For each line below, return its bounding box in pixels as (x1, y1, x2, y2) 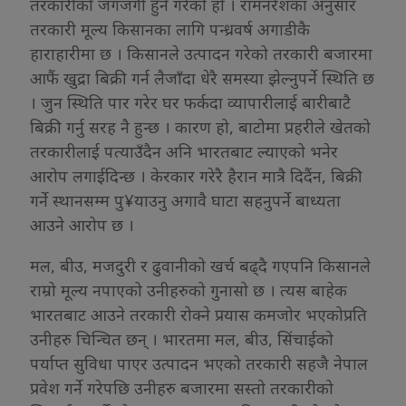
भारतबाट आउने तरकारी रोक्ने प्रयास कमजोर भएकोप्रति (30, 303, 367, 325)
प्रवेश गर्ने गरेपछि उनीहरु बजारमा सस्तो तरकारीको (30, 376, 333, 399)
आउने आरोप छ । (30, 213, 134, 236)
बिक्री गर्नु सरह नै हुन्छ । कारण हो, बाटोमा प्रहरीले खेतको (30, 115, 371, 138)
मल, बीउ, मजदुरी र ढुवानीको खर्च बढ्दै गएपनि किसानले (30, 254, 371, 276)
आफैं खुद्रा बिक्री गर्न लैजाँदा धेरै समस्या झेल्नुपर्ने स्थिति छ (30, 66, 374, 89)
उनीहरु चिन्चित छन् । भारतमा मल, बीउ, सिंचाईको (30, 327, 333, 350)
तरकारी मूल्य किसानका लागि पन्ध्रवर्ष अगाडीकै (30, 17, 310, 40)
